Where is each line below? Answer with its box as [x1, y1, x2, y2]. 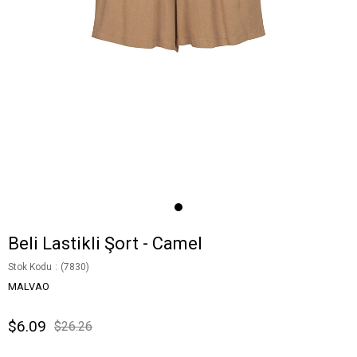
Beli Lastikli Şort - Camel [8, 233, 202, 254]
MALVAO [8, 280, 49, 293]
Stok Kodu [8, 261, 52, 273]
